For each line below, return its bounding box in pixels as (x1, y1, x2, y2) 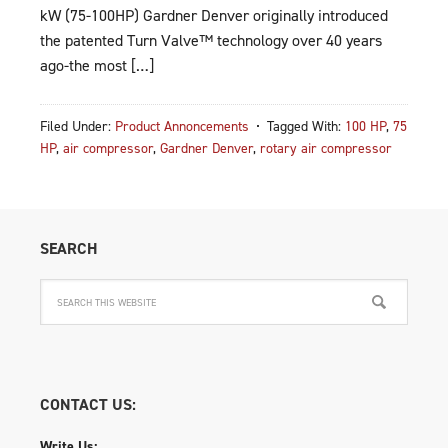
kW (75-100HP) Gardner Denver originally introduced (40, 5, 388, 25)
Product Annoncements (115, 117, 249, 134)
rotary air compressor (260, 139, 392, 156)
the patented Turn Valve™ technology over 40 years (40, 30, 382, 50)
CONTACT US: (40, 394, 136, 415)
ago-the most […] (40, 55, 154, 75)
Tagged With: (267, 117, 345, 134)
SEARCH (40, 238, 98, 259)
